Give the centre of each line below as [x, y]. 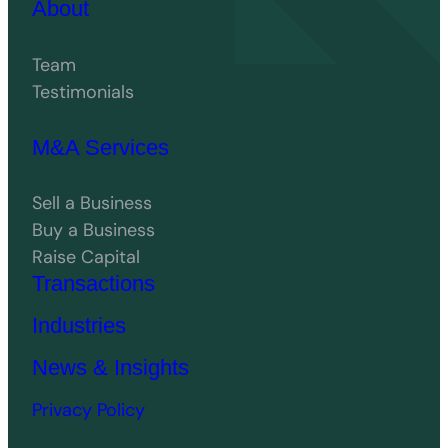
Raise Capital [86, 257]
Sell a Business [92, 203]
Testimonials [83, 91]
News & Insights [110, 368]
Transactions [93, 284]
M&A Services [100, 147]
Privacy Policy [88, 410]
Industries [79, 326]
